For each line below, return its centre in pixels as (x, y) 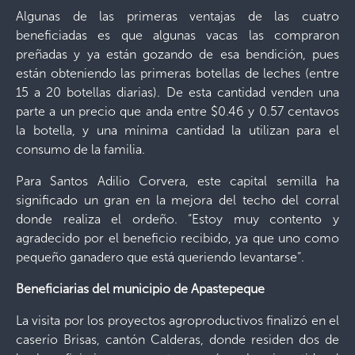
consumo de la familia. (80, 149)
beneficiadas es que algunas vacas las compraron (177, 35)
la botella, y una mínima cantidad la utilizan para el (177, 130)
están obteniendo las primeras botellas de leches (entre (177, 73)
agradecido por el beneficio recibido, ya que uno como (177, 238)
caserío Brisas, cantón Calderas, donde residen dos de (177, 340)
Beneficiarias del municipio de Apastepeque (140, 289)
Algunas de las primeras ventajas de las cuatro (177, 16)
